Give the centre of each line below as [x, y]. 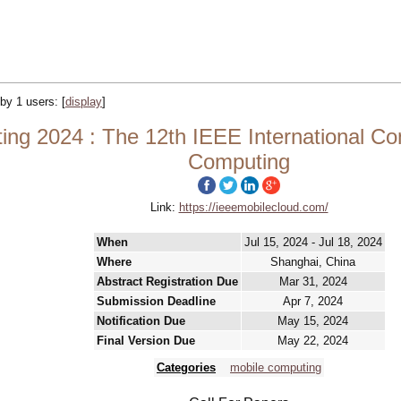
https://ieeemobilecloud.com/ [253, 207]
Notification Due [141, 321]
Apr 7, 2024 [313, 301]
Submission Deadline [156, 301]
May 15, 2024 [313, 321]
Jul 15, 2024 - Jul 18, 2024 [313, 242]
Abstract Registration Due [167, 282]
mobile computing [276, 367]
